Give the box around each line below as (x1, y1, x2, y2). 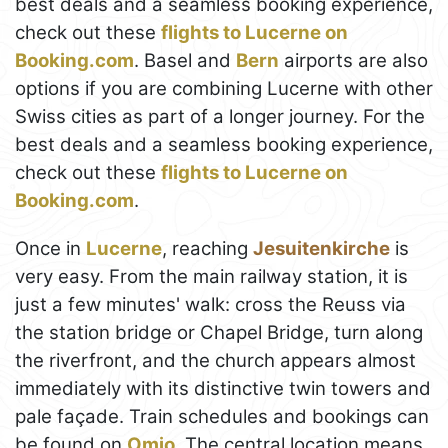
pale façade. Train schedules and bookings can (15, 405, 429, 429)
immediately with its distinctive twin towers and (15, 377, 431, 401)
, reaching (162, 237, 253, 261)
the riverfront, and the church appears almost (15, 349, 416, 373)
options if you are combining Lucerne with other (15, 77, 433, 101)
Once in (15, 237, 86, 261)
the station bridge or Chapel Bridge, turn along (15, 321, 423, 345)
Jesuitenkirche (253, 237, 390, 261)
